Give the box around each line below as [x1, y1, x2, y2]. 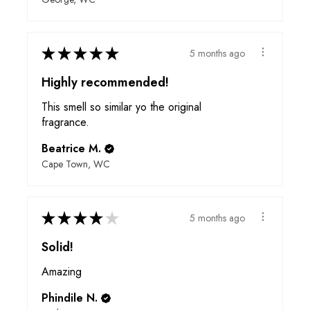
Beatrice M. [42, 140, 101, 157]
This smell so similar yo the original [42, 99, 201, 116]
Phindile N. [42, 290, 98, 307]
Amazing [42, 264, 82, 280]
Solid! [42, 238, 73, 257]
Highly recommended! [42, 73, 169, 92]
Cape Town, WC [42, 157, 110, 172]
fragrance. [42, 114, 89, 131]
